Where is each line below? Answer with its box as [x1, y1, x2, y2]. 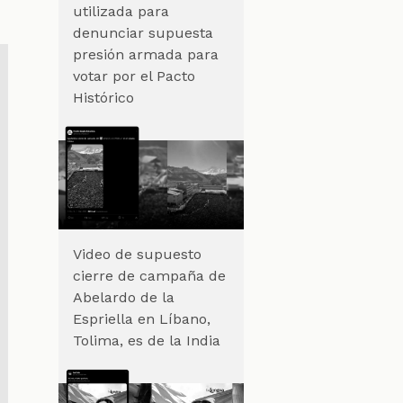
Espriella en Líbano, [72, 309, 210, 327]
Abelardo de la [72, 288, 175, 306]
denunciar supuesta [72, 23, 213, 41]
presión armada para [72, 45, 219, 63]
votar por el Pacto [72, 67, 195, 85]
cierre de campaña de [72, 266, 226, 284]
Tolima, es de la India [72, 331, 220, 349]
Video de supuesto [72, 245, 201, 263]
